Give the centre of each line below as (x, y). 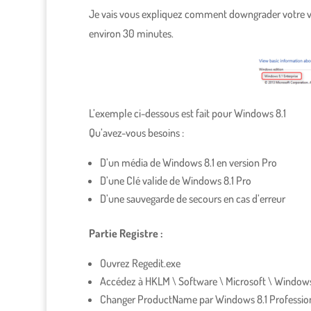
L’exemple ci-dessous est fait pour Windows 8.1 (187, 114)
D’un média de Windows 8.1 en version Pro (188, 163)
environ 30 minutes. (131, 34)
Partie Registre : (125, 234)
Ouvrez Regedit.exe (140, 263)
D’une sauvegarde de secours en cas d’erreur (192, 199)
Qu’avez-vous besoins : (136, 133)
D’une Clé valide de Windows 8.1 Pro (175, 181)
